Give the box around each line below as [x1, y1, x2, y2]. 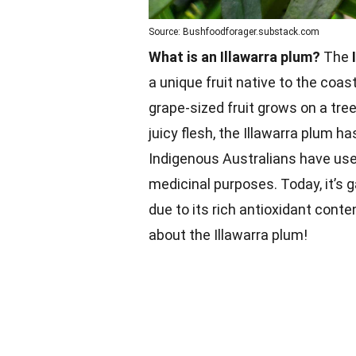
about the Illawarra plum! [149, 226, 308, 243]
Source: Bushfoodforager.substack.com [149, 26, 319, 37]
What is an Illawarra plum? [149, 48, 320, 65]
